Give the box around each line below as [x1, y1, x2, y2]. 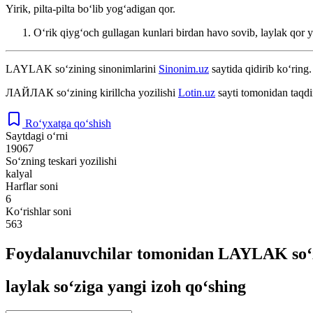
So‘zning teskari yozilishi [6, 154, 117, 167]
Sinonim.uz [159, 62, 209, 75]
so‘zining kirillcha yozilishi [54, 86, 178, 99]
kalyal [6, 167, 32, 180]
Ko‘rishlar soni [6, 205, 71, 217]
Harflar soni [6, 180, 58, 192]
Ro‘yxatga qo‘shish [25, 117, 111, 129]
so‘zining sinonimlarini [52, 62, 159, 75]
